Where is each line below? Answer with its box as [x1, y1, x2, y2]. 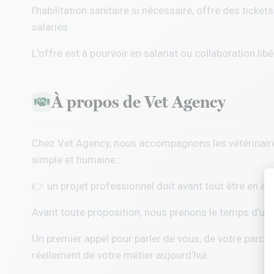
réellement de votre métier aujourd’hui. [32, 249, 209, 261]
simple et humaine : [32, 154, 120, 166]
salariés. [32, 21, 70, 33]
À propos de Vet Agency [51, 92, 226, 112]
